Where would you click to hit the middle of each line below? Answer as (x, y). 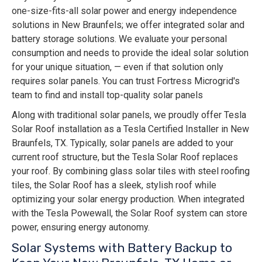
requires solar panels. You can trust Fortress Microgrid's (126, 81)
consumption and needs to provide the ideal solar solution (130, 53)
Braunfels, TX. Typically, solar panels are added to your (123, 143)
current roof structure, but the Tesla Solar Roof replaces (125, 157)
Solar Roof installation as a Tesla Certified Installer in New (130, 129)
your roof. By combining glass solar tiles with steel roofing (131, 171)
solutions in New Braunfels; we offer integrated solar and (128, 25)
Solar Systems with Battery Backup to (122, 248)
